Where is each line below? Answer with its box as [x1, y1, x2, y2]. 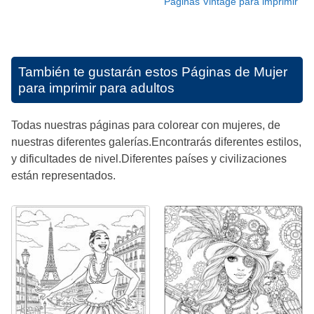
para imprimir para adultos [18, 80, 175, 95]
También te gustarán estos [18, 64, 182, 79]
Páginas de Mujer [182, 64, 287, 79]
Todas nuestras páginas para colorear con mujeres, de [11, 118, 280, 131]
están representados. [11, 169, 116, 182]
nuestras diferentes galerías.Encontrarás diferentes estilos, [11, 135, 301, 148]
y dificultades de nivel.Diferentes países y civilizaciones [11, 152, 287, 165]
